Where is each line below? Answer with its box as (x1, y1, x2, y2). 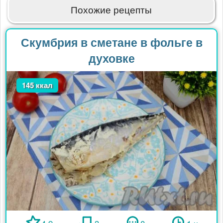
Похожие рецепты (71, 2, 152, 16)
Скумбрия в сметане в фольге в (20, 33, 203, 50)
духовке (88, 49, 135, 66)
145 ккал (22, 79, 53, 91)
